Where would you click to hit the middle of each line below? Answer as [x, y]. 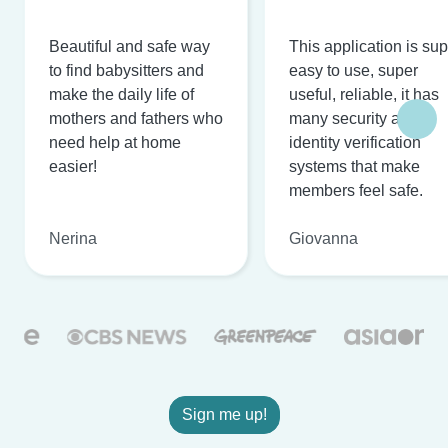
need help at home [115, 142]
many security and [353, 118]
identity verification [355, 142]
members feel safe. [356, 190]
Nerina [73, 238]
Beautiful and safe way [129, 46]
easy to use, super [353, 70]
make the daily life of [121, 94]
